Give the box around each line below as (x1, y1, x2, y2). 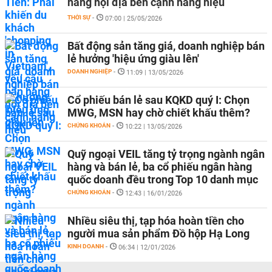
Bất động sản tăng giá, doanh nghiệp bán (67, 39, 265, 52)
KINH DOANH (67, 243, 104, 250)
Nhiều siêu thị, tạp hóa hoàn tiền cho (67, 214, 244, 227)
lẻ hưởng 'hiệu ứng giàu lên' (67, 52, 199, 65)
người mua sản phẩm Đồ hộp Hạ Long (67, 227, 250, 240)
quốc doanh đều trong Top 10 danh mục (67, 173, 258, 186)
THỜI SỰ (67, 14, 90, 21)
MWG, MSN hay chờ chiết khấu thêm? (67, 106, 250, 119)
